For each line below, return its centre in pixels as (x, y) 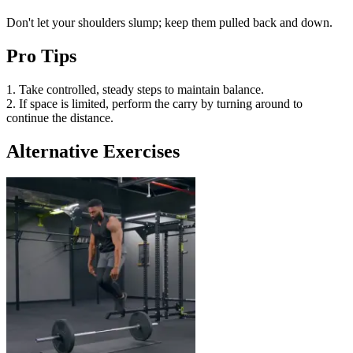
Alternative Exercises (93, 151)
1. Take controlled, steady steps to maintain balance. (135, 89)
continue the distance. (60, 117)
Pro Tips (41, 56)
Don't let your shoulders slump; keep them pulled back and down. (169, 22)
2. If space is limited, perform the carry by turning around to (154, 103)
